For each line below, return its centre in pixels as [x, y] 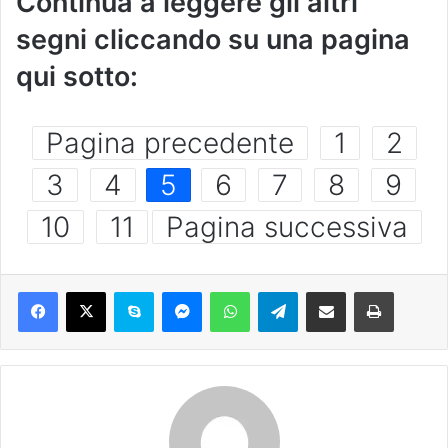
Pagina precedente [169, 143]
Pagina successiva [286, 227]
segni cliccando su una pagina [213, 40]
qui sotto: [77, 77]
